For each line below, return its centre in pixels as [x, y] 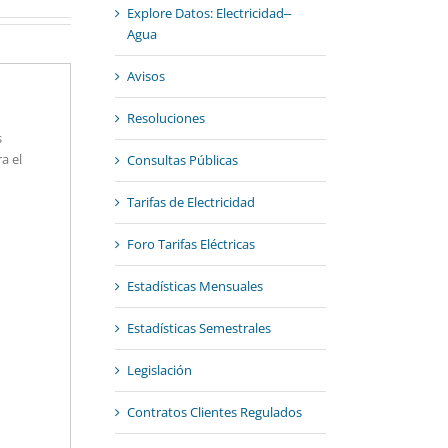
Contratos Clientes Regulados [214, 412]
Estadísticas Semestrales [198, 328]
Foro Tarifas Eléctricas [190, 244]
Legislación [159, 370]
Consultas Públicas [182, 160]
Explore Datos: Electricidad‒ [208, 13]
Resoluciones [165, 118]
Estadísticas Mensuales [194, 286]
